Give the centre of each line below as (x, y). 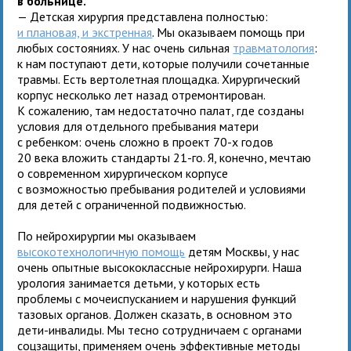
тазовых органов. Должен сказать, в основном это (155, 314)
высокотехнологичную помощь (101, 251)
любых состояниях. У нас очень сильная (125, 47)
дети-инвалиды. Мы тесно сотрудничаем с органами (160, 329)
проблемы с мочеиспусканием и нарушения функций (157, 298)
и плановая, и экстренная (85, 32)
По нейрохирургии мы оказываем (107, 235)
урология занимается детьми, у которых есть (139, 282)
